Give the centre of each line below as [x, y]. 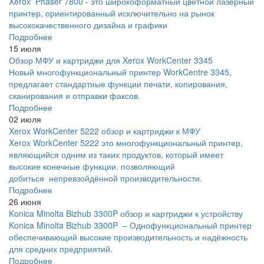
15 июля [25, 49]
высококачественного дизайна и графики [88, 25]
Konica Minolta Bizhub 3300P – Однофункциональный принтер [130, 225]
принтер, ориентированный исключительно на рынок [112, 13]
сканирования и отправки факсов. [75, 96]
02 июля [25, 119]
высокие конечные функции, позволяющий [92, 166]
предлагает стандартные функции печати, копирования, [118, 84]
